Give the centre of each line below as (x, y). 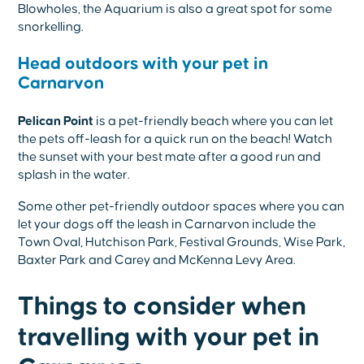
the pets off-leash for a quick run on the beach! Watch (175, 139)
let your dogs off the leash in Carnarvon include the (167, 225)
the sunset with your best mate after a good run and (170, 157)
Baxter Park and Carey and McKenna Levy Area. (157, 260)
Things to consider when (162, 307)
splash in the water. (74, 175)
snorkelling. (51, 27)
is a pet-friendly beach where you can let (214, 121)
